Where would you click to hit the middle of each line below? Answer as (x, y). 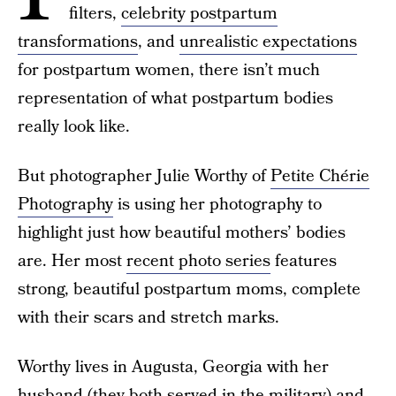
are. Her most (72, 261)
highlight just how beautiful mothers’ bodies (182, 233)
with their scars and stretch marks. (148, 318)
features (304, 261)
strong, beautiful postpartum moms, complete (189, 289)
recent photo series (198, 261)
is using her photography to (217, 205)
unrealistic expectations (268, 42)
